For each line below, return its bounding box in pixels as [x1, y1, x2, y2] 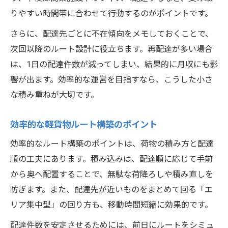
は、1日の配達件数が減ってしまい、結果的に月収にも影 [10, 60, 218, 70]
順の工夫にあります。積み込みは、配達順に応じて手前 [10, 154, 213, 164]
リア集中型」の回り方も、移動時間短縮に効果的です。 [10, 200, 213, 210]
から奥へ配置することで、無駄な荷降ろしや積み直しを [10, 169, 213, 180]
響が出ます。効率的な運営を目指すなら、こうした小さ [10, 75, 213, 85]
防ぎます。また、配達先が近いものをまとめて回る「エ [10, 185, 213, 195]
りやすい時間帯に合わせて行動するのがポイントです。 [10, 9, 213, 19]
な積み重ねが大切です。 [10, 90, 99, 100]
